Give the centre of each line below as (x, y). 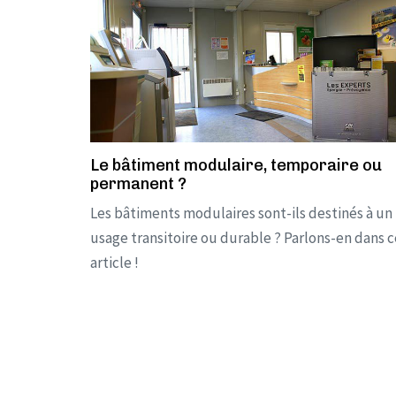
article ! (114, 262)
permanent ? (138, 183)
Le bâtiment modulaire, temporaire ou (236, 165)
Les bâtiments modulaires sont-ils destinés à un (241, 213)
